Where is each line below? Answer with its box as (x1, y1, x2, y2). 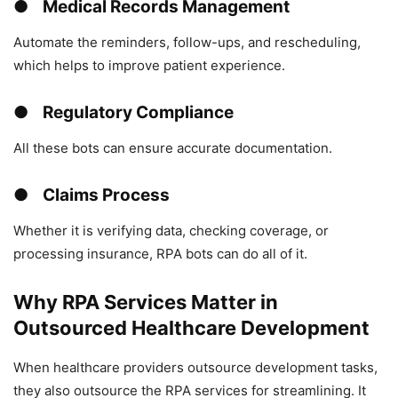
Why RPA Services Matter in (13, 290, 278, 314)
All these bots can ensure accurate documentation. (13, 139, 332, 156)
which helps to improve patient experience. (13, 56, 285, 74)
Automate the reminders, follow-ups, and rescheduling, (13, 33, 361, 51)
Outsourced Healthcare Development (13, 315, 370, 339)
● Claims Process (13, 184, 170, 205)
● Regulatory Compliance (13, 101, 234, 123)
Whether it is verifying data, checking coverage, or (13, 221, 329, 239)
